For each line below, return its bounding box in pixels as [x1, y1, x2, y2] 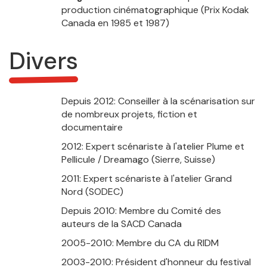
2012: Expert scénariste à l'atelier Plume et [61, 140, 244, 153]
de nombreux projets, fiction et [61, 108, 197, 121]
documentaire [61, 121, 123, 134]
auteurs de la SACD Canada [61, 218, 182, 231]
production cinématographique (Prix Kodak [61, 4, 249, 17]
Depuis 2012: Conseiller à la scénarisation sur [61, 95, 255, 108]
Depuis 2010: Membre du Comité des [61, 204, 221, 218]
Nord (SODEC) [61, 185, 123, 198]
